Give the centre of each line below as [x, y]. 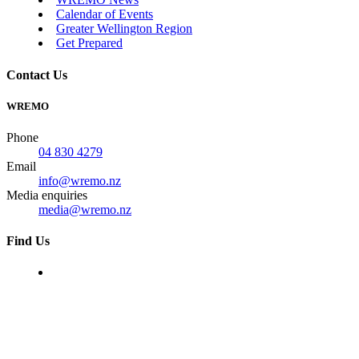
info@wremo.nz [80, 180]
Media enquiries [47, 195]
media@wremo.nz [85, 209]
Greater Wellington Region [124, 29]
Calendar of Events [105, 14]
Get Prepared [89, 43]
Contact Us [37, 75]
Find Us [28, 241]
